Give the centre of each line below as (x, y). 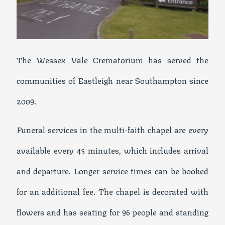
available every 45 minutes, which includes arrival (113, 149)
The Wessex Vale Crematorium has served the (113, 59)
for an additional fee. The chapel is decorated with (113, 191)
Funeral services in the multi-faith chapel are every (113, 129)
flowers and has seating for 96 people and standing (113, 211)
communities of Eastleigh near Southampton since (113, 80)
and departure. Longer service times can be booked (113, 170)
